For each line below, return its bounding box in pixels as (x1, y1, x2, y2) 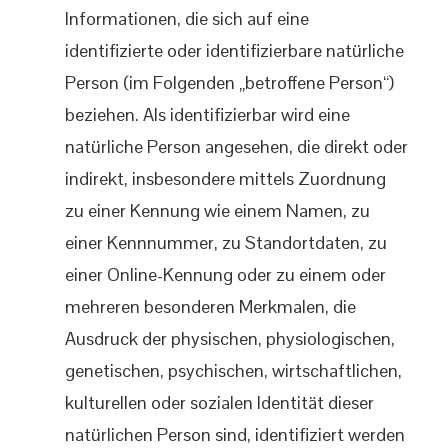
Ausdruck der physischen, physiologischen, (65, 327, 395, 350)
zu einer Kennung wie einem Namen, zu (65, 199, 370, 222)
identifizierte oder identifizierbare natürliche (65, 39, 404, 62)
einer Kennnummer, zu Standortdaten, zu (65, 231, 387, 254)
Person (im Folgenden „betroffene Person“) (65, 71, 394, 94)
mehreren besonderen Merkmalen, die (65, 295, 356, 318)
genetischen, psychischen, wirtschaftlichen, (65, 359, 402, 382)
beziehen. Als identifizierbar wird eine (65, 103, 350, 126)
